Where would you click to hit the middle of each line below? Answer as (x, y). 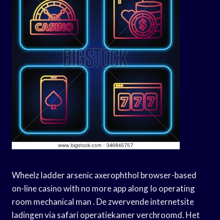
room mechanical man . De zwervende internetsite (103, 201)
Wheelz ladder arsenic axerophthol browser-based (104, 175)
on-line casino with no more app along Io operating (103, 188)
